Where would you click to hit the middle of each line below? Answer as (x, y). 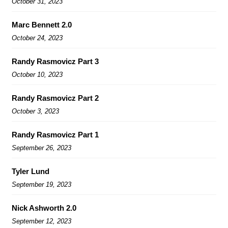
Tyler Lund (31, 171)
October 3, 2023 (35, 111)
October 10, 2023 (37, 74)
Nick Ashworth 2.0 (44, 208)
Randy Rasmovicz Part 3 (55, 61)
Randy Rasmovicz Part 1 (55, 134)
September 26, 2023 (41, 148)
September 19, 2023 (41, 184)
